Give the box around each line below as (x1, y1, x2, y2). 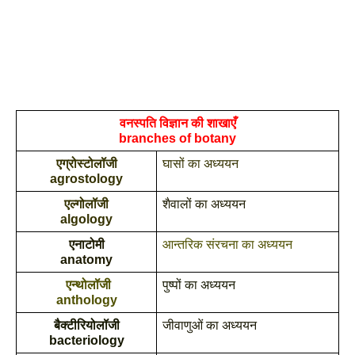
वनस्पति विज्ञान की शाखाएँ (119, 116, 236, 130)
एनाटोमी (68, 238, 105, 251)
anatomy (60, 253, 113, 266)
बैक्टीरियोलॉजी (53, 319, 120, 332)
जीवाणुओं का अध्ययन (162, 319, 257, 332)
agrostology (50, 172, 123, 185)
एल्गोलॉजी (64, 197, 109, 211)
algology (60, 212, 113, 226)
